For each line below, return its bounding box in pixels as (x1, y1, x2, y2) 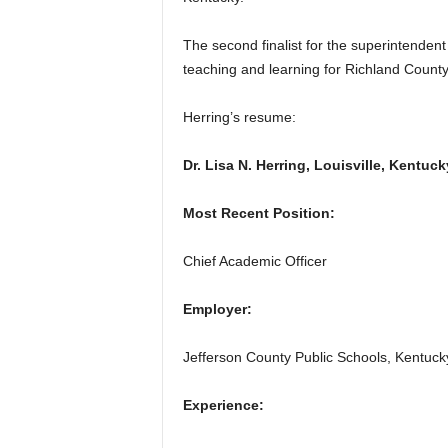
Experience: (182, 397, 264, 414)
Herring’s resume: (182, 109, 296, 126)
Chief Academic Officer (182, 253, 327, 270)
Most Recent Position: (182, 205, 335, 222)
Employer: (182, 301, 252, 318)
